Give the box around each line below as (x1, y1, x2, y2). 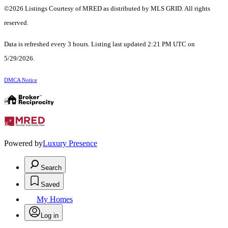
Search (41, 164, 62, 172)
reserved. (4, 19, 28, 27)
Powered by (4, 139, 43, 148)
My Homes (37, 195, 73, 204)
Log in (41, 212, 59, 220)
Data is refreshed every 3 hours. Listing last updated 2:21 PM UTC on (4, 40, 195, 48)
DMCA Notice (4, 77, 37, 83)
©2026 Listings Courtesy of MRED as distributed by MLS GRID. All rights (4, 5, 210, 13)
